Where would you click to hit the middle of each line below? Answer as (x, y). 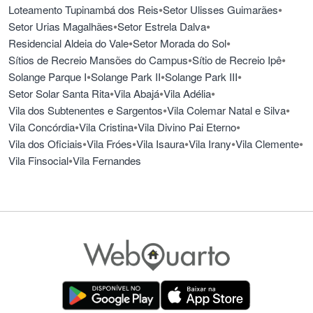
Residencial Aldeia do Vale (68, 43)
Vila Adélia (187, 94)
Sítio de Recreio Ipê (237, 60)
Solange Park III (201, 77)
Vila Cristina (106, 127)
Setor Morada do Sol (180, 43)
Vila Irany (210, 144)
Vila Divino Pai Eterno (187, 127)
